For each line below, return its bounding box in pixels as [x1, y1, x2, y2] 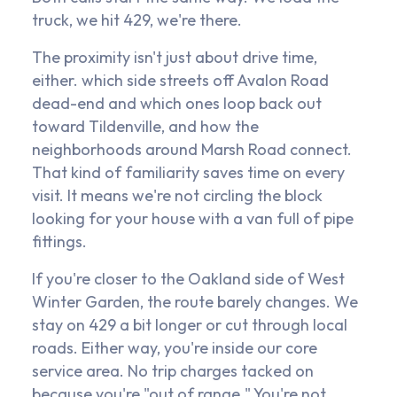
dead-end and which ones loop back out [32, 93, 322, 114]
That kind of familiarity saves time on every [32, 162, 345, 183]
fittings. [32, 231, 87, 253]
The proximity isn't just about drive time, [32, 47, 317, 68]
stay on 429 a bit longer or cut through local [32, 315, 347, 336]
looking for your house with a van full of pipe [32, 208, 354, 230]
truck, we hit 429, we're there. [32, 10, 242, 31]
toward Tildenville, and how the [32, 116, 259, 137]
